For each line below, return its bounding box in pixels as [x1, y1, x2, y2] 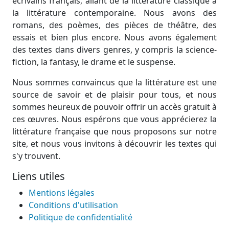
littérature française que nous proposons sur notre [12, 126, 217, 138]
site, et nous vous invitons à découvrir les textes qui [12, 138, 217, 150]
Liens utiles [12, 169, 65, 184]
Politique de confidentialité [29, 212, 132, 223]
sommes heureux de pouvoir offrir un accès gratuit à [12, 101, 217, 113]
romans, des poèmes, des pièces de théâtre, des [12, 19, 217, 31]
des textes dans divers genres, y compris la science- [12, 44, 217, 56]
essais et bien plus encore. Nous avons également [12, 32, 217, 43]
